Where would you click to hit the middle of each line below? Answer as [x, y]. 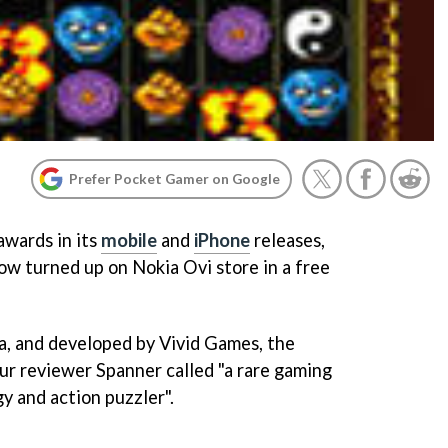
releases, [287, 240]
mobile [129, 240]
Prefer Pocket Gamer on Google [174, 178]
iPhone [222, 240]
